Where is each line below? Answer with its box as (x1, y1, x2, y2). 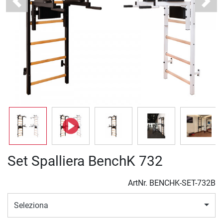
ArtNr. (128, 178, 149, 188)
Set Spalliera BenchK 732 (7, 153, 163, 170)
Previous (16, 1, 47, 11)
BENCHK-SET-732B (149, 178, 216, 188)
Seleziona (14, 200, 48, 210)
